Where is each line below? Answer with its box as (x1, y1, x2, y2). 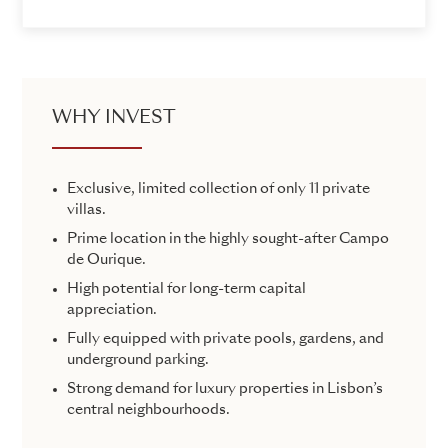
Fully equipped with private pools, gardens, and (67, 332, 384, 347)
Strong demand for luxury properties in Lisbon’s (67, 382, 383, 397)
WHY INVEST (52, 109, 176, 128)
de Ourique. (67, 253, 146, 268)
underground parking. (67, 353, 209, 368)
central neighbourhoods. (67, 403, 230, 418)
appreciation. (67, 303, 157, 318)
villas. (67, 203, 106, 218)
